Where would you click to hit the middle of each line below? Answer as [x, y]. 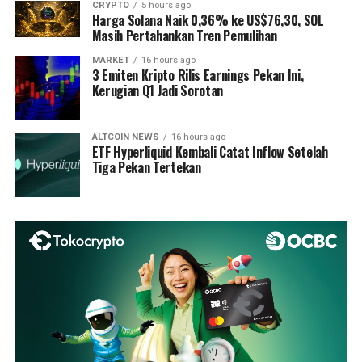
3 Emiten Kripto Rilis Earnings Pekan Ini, [198, 76]
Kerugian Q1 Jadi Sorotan [157, 91]
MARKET [110, 61]
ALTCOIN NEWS [125, 137]
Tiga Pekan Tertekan [146, 168]
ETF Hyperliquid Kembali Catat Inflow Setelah [210, 152]
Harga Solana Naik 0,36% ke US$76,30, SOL [208, 21]
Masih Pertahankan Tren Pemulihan [184, 36]
